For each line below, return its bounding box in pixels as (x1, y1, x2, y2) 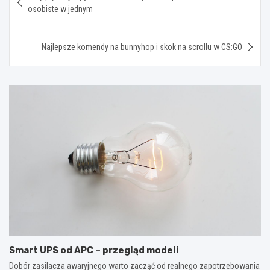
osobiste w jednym (28, 4, 93, 14)
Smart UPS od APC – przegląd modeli (9, 244, 179, 256)
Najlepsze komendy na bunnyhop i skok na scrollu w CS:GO (42, 42, 242, 52)
